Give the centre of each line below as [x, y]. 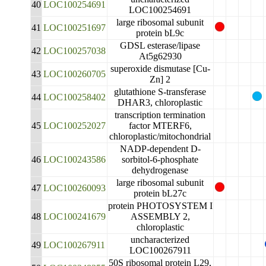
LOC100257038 [74, 51]
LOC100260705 [74, 74]
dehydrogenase [160, 170]
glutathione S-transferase [160, 92]
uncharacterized [160, 240]
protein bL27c [160, 193]
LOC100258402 [74, 97]
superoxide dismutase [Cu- [160, 69]
